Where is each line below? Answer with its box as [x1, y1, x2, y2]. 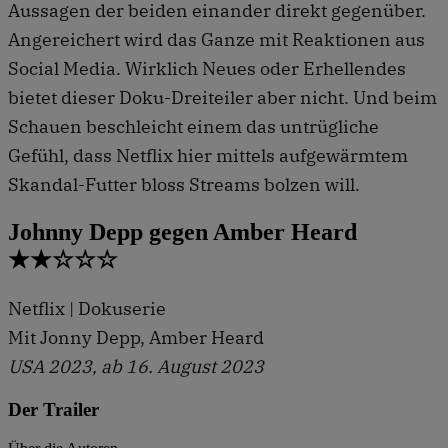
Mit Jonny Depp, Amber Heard [8, 325, 264, 349]
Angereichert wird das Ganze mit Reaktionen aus [8, 27, 425, 51]
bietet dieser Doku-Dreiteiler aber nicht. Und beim [8, 85, 437, 109]
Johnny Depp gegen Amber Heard [8, 218, 357, 245]
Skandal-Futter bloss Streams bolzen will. [8, 172, 360, 196]
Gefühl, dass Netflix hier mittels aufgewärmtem [8, 143, 408, 167]
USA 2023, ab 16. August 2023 [8, 354, 268, 378]
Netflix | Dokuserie [8, 296, 166, 320]
